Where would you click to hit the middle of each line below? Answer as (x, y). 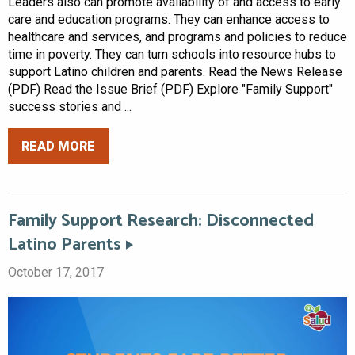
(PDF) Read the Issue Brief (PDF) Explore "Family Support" (170, 90)
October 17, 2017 (56, 273)
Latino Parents (65, 245)
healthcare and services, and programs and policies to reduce (177, 37)
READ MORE (58, 146)
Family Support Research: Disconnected (161, 221)
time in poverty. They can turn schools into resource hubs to (172, 55)
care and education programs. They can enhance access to (169, 20)
